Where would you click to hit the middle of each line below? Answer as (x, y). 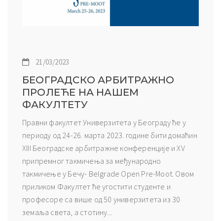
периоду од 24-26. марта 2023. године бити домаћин (110, 135)
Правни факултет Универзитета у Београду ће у (104, 123)
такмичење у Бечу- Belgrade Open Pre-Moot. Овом (108, 174)
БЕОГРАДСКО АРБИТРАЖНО (98, 80)
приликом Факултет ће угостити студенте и (96, 187)
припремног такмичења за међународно (92, 161)
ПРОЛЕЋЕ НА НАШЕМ (81, 92)
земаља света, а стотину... (67, 212)
